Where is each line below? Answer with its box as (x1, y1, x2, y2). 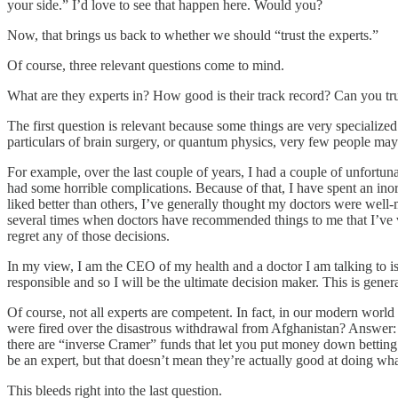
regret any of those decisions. (7, 227, 170, 243)
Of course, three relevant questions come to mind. (7, 57, 284, 73)
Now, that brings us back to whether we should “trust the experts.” (7, 27, 378, 43)
